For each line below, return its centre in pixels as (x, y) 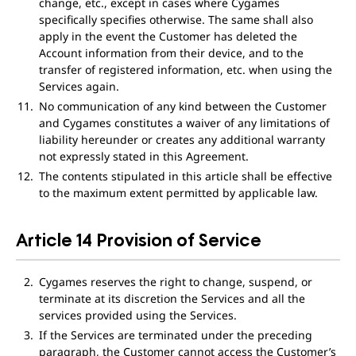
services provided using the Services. (137, 315)
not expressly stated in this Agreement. (143, 156)
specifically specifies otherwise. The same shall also (176, 19)
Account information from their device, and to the (171, 53)
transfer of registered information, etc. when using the (185, 70)
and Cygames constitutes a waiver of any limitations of (184, 123)
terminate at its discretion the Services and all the (172, 298)
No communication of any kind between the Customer (182, 106)
